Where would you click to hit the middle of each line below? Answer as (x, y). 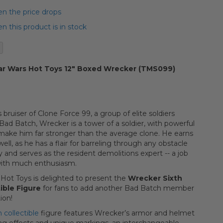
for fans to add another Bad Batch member (117, 188)
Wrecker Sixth (155, 178)
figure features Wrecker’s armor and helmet (117, 213)
